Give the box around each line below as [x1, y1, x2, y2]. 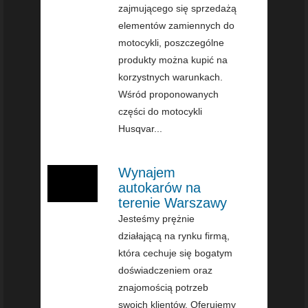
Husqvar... [118, 122, 163, 134]
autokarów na [118, 179, 201, 195]
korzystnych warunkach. [118, 71, 223, 82]
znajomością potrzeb [118, 281, 209, 293]
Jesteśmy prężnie [118, 212, 195, 224]
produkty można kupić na [118, 54, 228, 65]
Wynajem [118, 164, 176, 180]
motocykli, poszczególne [118, 36, 225, 48]
